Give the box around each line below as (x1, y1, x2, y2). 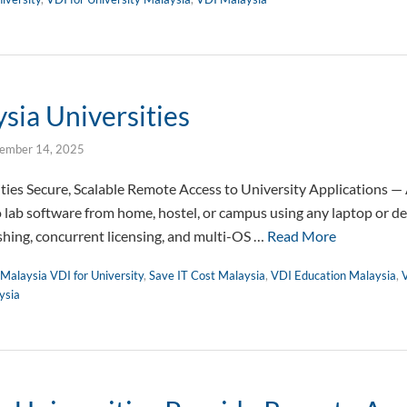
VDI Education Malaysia (271, 268, 396, 283)
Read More (267, 227, 336, 244)
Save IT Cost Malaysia (149, 268, 265, 283)
